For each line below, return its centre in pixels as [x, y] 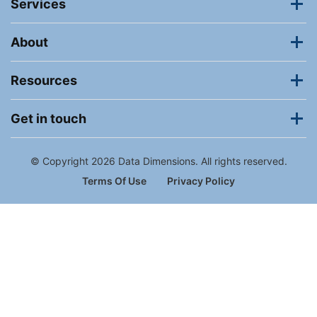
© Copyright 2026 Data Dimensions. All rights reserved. [158, 161]
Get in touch [48, 119]
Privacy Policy [201, 181]
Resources [44, 81]
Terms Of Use [114, 181]
